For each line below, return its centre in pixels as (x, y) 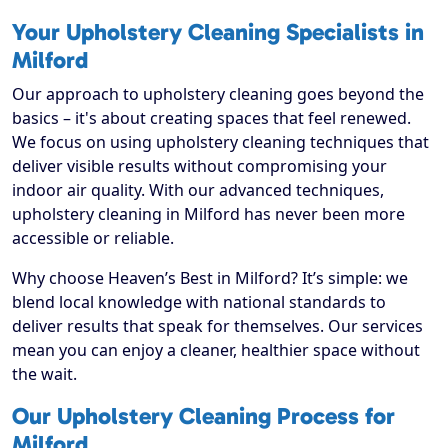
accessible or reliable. (93, 238)
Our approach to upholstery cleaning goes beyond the (218, 94)
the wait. (44, 374)
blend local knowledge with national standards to (199, 302)
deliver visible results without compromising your (199, 166)
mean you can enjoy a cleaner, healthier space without (216, 350)
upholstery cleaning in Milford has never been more (208, 214)
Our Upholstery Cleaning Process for (203, 416)
